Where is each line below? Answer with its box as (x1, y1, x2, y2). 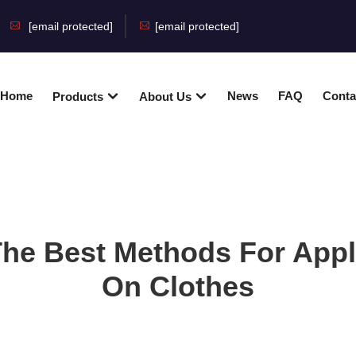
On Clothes (102, 270, 254, 303)
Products (52, 90, 106, 103)
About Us (138, 90, 195, 103)
